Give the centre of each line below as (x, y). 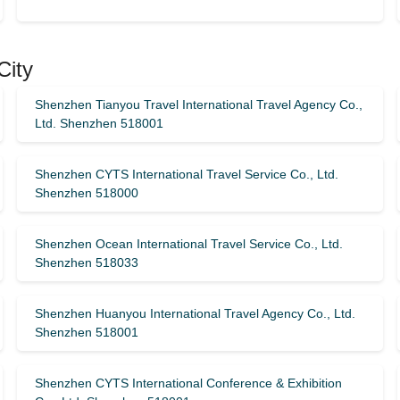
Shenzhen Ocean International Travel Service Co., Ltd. (188, 244)
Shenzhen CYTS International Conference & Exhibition (188, 383)
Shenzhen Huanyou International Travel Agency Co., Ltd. (195, 313)
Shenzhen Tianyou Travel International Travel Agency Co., (198, 104)
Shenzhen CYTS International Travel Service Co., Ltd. (186, 174)
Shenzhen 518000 (86, 193)
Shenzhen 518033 (86, 262)
